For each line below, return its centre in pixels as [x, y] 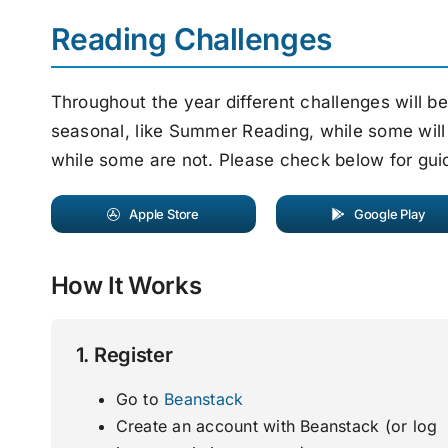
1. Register [124, 355]
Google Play [389, 214]
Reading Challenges [191, 39]
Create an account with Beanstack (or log [276, 426]
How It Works [126, 286]
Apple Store [164, 214]
